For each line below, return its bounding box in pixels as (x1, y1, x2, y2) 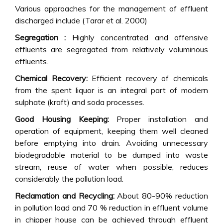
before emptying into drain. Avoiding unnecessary (15, 137, 208, 148)
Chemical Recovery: (15, 73, 88, 83)
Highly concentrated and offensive (72, 32, 209, 42)
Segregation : (15, 32, 72, 42)
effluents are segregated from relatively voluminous (15, 44, 208, 54)
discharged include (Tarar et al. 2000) (15, 15, 147, 25)
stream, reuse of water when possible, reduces (15, 161, 208, 172)
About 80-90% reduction (117, 190, 209, 201)
